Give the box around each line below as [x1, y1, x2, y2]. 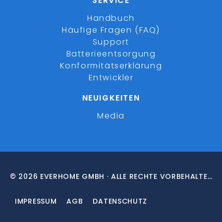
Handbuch [87, 12, 135, 24]
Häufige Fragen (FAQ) [62, 24, 160, 36]
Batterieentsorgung [66, 48, 156, 59]
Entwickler [88, 72, 134, 83]
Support [92, 36, 130, 48]
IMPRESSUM [15, 196, 57, 206]
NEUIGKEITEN [82, 92, 140, 104]
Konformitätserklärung [59, 60, 163, 71]
